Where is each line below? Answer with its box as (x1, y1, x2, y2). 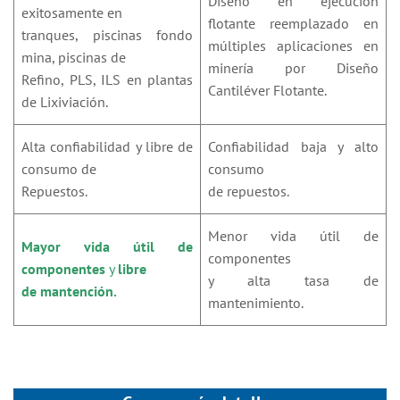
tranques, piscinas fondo (21, 26, 193, 44)
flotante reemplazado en (208, 14, 379, 32)
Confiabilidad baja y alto (208, 137, 379, 155)
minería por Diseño (208, 59, 379, 77)
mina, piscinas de (21, 48, 126, 66)
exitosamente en (21, 4, 122, 21)
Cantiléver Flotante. (208, 81, 327, 99)
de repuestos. (208, 182, 289, 200)
